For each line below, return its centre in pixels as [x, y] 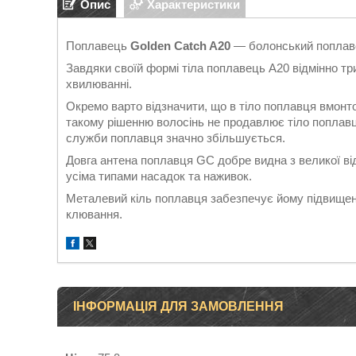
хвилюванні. [99, 84]
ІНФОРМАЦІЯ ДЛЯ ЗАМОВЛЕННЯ [178, 306]
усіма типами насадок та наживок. [159, 176]
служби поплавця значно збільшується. [176, 138]
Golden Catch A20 [180, 46]
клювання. [94, 214]
